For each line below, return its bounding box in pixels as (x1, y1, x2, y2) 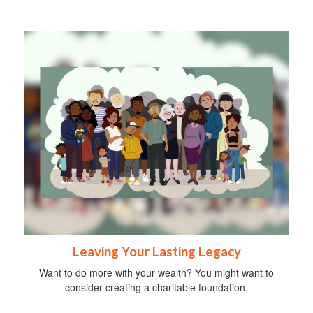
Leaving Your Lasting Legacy (72, 243, 241, 259)
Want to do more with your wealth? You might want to (39, 265, 274, 279)
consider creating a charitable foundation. (65, 279, 248, 294)
